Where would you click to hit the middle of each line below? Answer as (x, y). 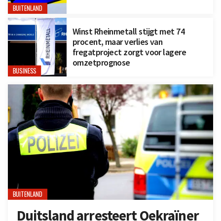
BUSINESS (24, 71)
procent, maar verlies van (117, 42)
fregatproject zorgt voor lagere (129, 52)
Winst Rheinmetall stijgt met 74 (129, 32)
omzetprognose (101, 63)
